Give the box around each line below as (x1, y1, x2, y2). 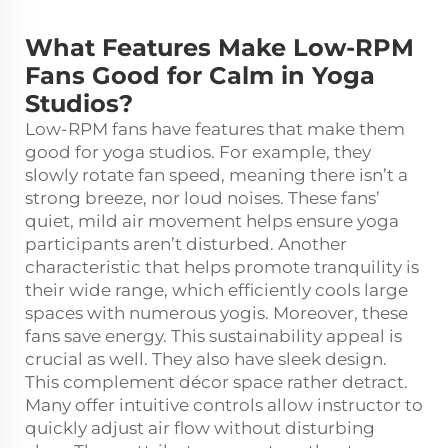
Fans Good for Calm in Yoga (25, 60, 375, 90)
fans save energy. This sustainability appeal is (25, 325, 402, 346)
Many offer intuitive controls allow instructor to (25, 394, 423, 415)
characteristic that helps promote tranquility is (25, 256, 419, 277)
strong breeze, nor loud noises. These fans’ (25, 187, 380, 208)
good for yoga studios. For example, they (25, 141, 371, 162)
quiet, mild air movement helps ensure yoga (25, 210, 399, 231)
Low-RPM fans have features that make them (25, 118, 405, 139)
